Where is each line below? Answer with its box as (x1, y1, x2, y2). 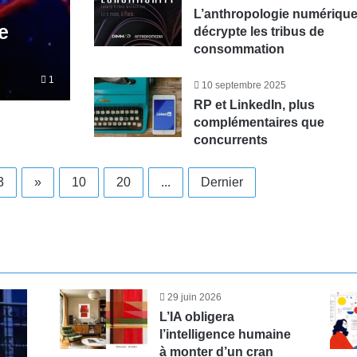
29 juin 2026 (167, 292, 222, 303)
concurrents (194, 133, 269, 147)
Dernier (200, 175, 243, 189)
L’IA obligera (159, 310, 234, 324)
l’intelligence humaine (159, 328, 291, 341)
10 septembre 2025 (202, 80, 287, 91)
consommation (194, 42, 285, 56)
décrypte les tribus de (194, 25, 325, 38)
